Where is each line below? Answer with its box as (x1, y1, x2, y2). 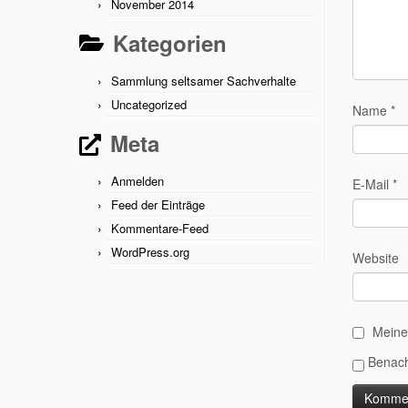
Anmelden (111, 172, 164, 189)
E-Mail (352, 174, 393, 193)
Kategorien (113, 27, 227, 58)
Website (352, 248, 399, 267)
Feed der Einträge (111, 196, 205, 213)
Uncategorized (111, 96, 187, 113)
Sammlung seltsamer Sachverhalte (111, 72, 296, 89)
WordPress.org (111, 243, 189, 260)
